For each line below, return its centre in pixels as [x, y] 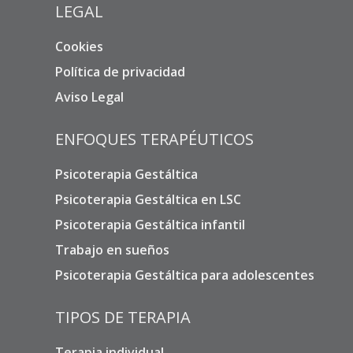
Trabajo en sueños [112, 250]
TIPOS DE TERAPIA [123, 318]
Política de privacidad [120, 72]
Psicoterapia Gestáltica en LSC [148, 200]
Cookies [79, 47]
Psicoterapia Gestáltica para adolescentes [185, 275]
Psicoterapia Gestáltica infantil [150, 225]
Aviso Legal [89, 97]
